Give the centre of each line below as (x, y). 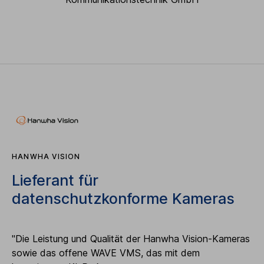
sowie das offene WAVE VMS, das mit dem (106, 253)
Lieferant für (55, 180)
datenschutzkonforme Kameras (123, 198)
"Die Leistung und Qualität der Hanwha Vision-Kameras (131, 238)
